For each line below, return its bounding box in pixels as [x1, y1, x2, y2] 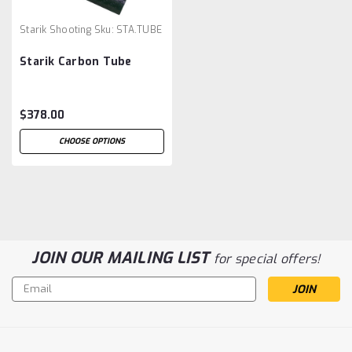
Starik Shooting [20, 23, 91, 36]
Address [12, 293, 55, 309]
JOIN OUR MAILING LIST [31, 247, 214, 269]
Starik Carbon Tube [20, 53, 132, 69]
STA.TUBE [116, 23, 162, 36]
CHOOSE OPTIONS [59, 135, 125, 146]
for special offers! [213, 250, 321, 267]
